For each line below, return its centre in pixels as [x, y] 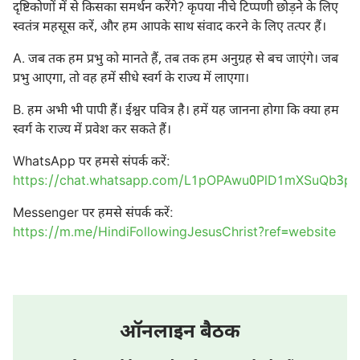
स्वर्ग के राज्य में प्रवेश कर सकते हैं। [92, 130]
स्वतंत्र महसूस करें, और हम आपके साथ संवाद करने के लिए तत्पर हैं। [170, 27]
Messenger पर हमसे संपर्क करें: [93, 214]
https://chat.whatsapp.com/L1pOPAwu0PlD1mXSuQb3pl [184, 182]
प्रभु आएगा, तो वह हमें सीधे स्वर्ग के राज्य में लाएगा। [131, 79]
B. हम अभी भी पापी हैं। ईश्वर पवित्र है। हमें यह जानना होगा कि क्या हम [176, 111]
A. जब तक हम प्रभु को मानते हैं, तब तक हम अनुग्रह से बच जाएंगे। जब [176, 59]
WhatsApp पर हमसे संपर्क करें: [92, 162]
